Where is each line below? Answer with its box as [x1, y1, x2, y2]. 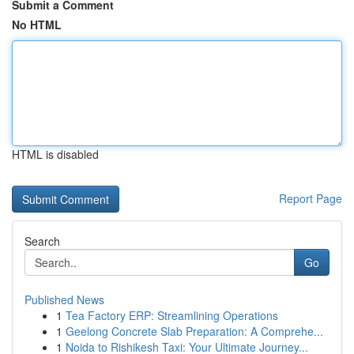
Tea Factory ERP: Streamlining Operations [66, 307, 278, 323]
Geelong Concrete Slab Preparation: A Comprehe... [66, 323, 323, 339]
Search [24, 233, 60, 249]
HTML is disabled [12, 146, 99, 162]
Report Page [279, 190, 342, 206]
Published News [24, 292, 104, 307]
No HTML [12, 17, 62, 32]
